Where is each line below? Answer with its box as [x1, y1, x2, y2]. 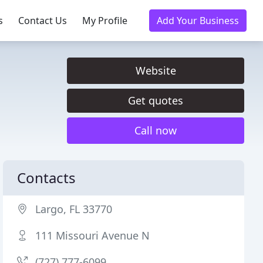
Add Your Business [157, 14, 239, 27]
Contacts [17, 168, 76, 187]
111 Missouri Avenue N [35, 228, 150, 242]
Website [135, 63, 176, 77]
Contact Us [18, 14, 67, 27]
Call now [134, 123, 177, 137]
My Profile [82, 14, 127, 27]
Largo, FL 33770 [35, 202, 113, 216]
